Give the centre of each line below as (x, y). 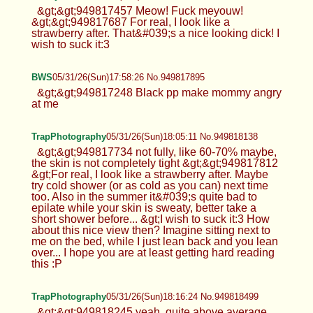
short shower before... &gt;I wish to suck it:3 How (150, 219)
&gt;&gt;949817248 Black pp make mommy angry (159, 92)
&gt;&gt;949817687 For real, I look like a (130, 22)
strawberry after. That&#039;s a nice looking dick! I (155, 33)
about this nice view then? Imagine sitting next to (151, 230)
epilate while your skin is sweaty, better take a (144, 208)
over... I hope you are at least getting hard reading (153, 252)
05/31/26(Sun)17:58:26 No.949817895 (128, 77)
